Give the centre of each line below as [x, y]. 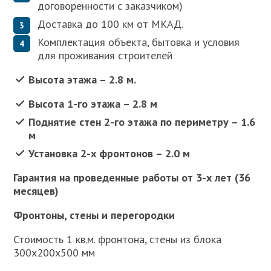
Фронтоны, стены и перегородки [94, 215]
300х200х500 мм [54, 253]
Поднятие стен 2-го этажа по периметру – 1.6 [142, 122]
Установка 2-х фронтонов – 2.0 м [109, 154]
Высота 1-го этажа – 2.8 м [93, 104]
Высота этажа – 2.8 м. [83, 80]
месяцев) [36, 191]
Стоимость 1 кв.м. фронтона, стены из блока [118, 240]
